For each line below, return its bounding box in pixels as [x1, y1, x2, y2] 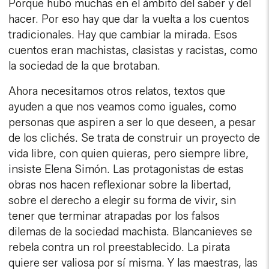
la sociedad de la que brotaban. [8, 59, 161, 73]
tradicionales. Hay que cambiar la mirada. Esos [8, 28, 238, 42]
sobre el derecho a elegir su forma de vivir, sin [8, 194, 237, 208]
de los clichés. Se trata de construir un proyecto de [8, 131, 261, 145]
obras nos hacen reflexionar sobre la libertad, [8, 178, 232, 192]
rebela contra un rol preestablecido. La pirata [8, 241, 231, 255]
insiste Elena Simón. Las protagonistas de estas [8, 163, 244, 177]
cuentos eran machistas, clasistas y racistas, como [8, 44, 258, 58]
